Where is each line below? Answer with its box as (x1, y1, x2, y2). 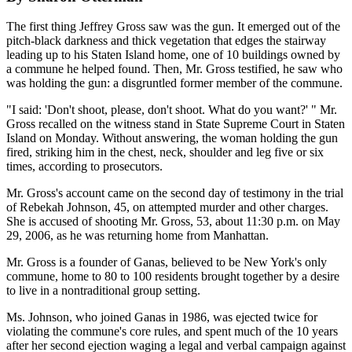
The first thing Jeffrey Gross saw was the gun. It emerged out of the (6, 20, 340, 34)
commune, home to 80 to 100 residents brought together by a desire (6, 269, 339, 284)
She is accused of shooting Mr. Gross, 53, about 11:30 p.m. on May (6, 214, 340, 229)
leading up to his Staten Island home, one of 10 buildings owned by (6, 48, 340, 62)
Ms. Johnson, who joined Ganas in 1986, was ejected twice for (6, 310, 317, 324)
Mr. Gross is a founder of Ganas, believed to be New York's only (6, 255, 327, 269)
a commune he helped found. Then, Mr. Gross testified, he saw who (6, 62, 343, 76)
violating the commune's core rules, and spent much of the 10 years (6, 324, 338, 339)
